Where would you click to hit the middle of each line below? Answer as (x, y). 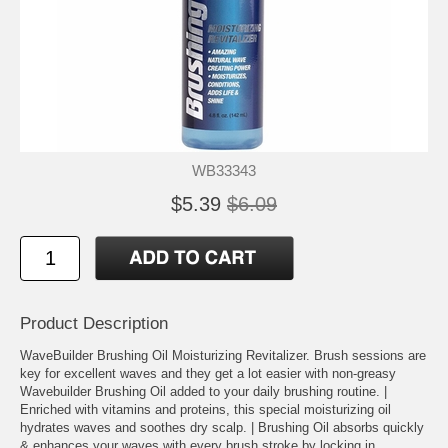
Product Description (94, 323)
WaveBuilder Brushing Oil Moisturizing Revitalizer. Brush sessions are (223, 355)
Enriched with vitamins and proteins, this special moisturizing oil (205, 409)
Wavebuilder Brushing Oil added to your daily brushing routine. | (203, 391)
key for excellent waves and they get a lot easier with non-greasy (208, 373)
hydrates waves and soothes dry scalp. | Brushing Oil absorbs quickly (222, 427)
